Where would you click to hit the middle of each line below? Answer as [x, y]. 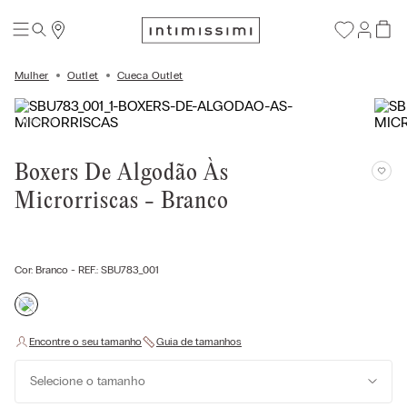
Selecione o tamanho [88, 381]
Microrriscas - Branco [122, 202]
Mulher [32, 75]
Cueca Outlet [150, 75]
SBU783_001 [130, 270]
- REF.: [84, 270]
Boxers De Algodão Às [122, 174]
